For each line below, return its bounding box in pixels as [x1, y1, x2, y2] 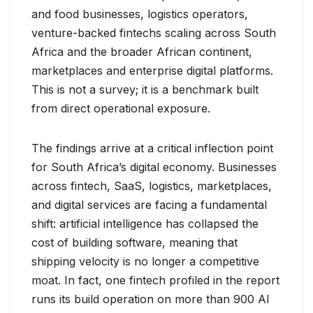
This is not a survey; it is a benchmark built [31, 82, 259, 97]
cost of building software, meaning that [31, 235, 238, 250]
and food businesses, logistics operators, [31, 7, 248, 22]
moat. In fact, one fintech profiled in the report [31, 273, 279, 288]
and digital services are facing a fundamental [31, 198, 267, 212]
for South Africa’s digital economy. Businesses [31, 160, 277, 175]
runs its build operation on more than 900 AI [31, 292, 270, 307]
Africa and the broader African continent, [31, 45, 252, 59]
